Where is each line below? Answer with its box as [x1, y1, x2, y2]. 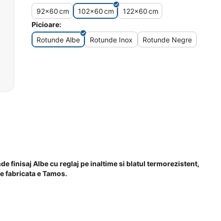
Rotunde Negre [143, 35, 192, 44]
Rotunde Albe [37, 35, 80, 44]
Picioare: [32, 20, 61, 29]
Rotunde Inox [90, 35, 133, 44]
